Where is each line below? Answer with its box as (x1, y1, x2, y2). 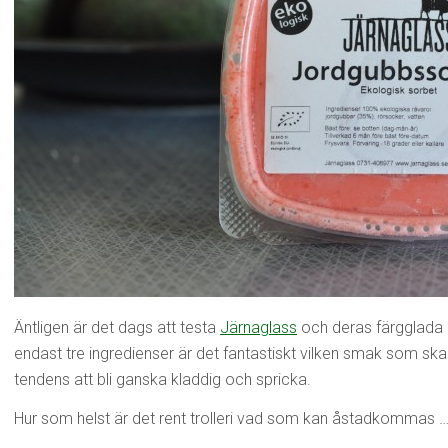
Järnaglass (220, 318, 297, 337)
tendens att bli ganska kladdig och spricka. (14, 370, 311, 389)
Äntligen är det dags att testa (14, 318, 220, 337)
